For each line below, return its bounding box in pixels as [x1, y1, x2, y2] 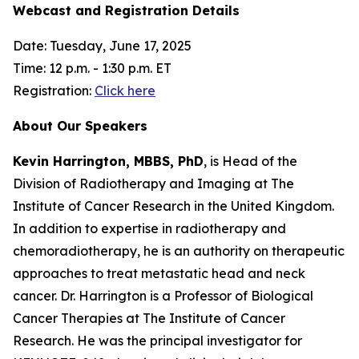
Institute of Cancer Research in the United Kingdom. [13, 198, 334, 214]
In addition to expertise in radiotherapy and [13, 220, 286, 236]
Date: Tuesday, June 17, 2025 [13, 38, 192, 54]
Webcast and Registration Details [13, 2, 240, 18]
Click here [95, 83, 155, 99]
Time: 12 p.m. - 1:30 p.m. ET [13, 60, 171, 76]
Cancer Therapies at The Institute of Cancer [13, 310, 285, 326]
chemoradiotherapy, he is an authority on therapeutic [13, 243, 345, 259]
